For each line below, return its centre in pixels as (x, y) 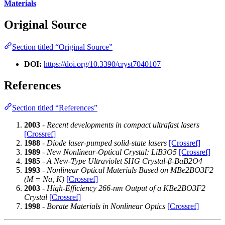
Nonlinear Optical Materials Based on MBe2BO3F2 (130, 170)
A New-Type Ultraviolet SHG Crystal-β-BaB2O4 (125, 161)
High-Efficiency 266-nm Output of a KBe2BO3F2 (126, 188)
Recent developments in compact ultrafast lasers (123, 125)
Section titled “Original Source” (62, 47)
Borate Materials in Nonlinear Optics (106, 206)
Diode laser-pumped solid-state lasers (107, 143)
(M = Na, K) (44, 179)
